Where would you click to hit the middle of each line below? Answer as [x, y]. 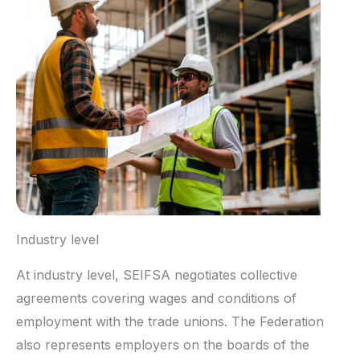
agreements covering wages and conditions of [156, 299]
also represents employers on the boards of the [163, 345]
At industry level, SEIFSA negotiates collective [157, 275]
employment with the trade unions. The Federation [170, 322]
